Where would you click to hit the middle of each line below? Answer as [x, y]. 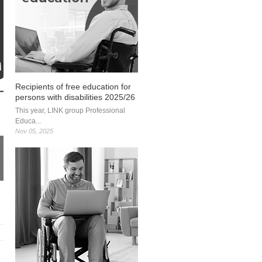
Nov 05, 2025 [34, 131]
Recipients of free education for [73, 87]
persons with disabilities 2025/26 [75, 97]
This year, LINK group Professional [70, 111]
